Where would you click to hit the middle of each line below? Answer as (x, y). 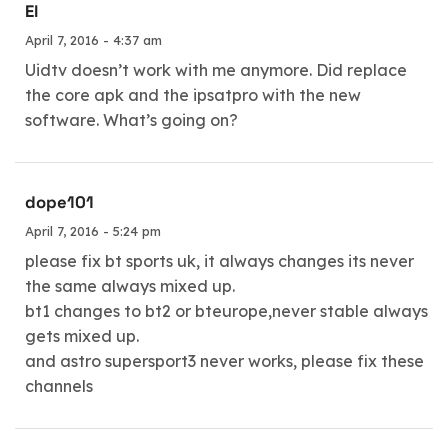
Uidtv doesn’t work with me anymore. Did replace (216, 69)
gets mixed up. (82, 335)
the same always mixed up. (130, 285)
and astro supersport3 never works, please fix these (224, 360)
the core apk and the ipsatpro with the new (193, 94)
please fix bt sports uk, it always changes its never (219, 260)
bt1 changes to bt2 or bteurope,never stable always (226, 310)
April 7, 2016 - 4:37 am (93, 39)
